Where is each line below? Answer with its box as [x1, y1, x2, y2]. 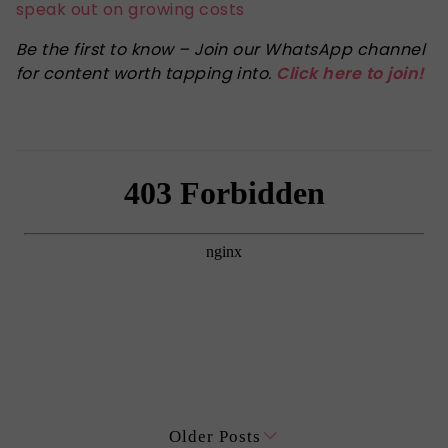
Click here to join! [276, 61, 425, 85]
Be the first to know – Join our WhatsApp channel [16, 37, 426, 61]
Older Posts [169, 426, 262, 446]
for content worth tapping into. [16, 61, 277, 85]
